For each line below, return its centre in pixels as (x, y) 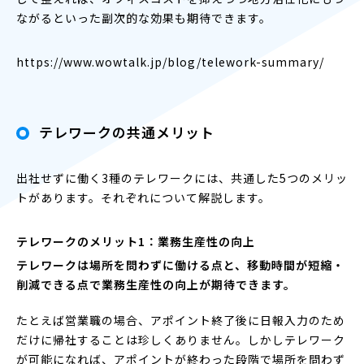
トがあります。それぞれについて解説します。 (143, 197)
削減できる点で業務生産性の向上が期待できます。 (156, 284)
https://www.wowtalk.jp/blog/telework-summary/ (170, 61)
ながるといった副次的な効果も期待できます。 (144, 17)
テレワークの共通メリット (127, 132)
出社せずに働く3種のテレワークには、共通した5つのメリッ (182, 178)
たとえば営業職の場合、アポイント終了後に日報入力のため (181, 320)
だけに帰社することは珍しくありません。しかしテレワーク (181, 339)
